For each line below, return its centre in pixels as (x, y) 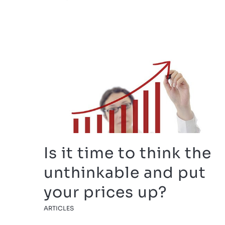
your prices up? (105, 192)
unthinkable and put (125, 173)
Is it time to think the (128, 153)
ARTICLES (59, 208)
